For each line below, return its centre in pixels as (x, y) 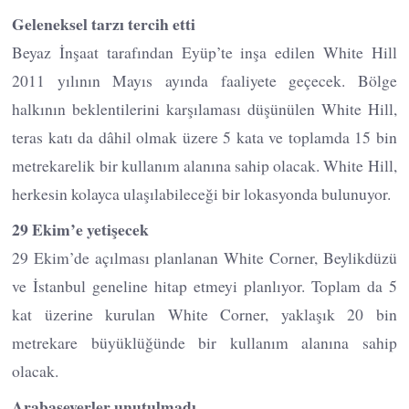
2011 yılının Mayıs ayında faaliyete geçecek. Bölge (204, 80)
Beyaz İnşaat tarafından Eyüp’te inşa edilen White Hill (204, 52)
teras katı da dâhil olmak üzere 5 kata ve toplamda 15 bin (204, 136)
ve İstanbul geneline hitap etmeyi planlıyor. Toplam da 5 (204, 285)
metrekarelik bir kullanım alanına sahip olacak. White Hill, (204, 165)
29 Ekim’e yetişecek (81, 229)
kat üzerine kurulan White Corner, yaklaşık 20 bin (204, 314)
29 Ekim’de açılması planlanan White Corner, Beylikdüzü (204, 257)
